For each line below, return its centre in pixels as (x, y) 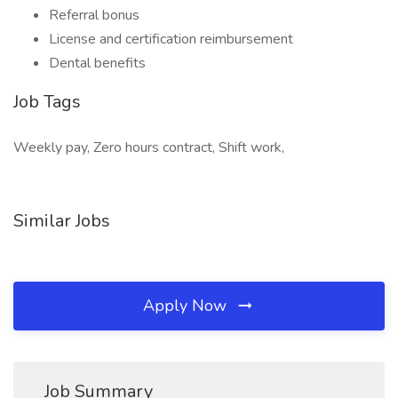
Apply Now (187, 306)
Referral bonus (94, 15)
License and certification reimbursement (171, 39)
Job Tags (47, 102)
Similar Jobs (62, 221)
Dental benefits (97, 63)
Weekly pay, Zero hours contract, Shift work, (149, 147)
